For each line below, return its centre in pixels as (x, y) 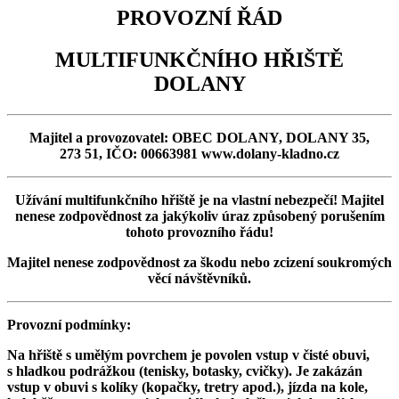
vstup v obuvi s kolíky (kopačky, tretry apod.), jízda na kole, (187, 387)
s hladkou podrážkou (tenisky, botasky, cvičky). (150, 370)
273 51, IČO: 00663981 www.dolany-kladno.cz (199, 153)
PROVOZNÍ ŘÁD (199, 17)
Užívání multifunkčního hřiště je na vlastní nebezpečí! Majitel (199, 199)
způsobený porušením (318, 216)
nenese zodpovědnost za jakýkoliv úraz (134, 216)
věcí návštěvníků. (199, 278)
